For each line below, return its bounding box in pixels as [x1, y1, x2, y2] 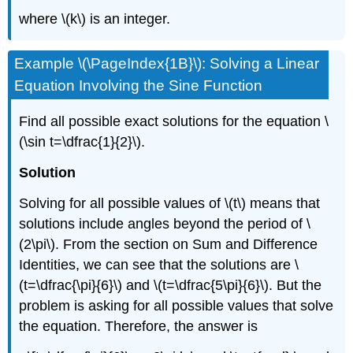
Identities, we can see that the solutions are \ [19, 256, 299, 273]
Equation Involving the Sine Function [14, 76, 263, 94]
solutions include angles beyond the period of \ [19, 215, 311, 232]
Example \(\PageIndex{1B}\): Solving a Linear [14, 54, 320, 72]
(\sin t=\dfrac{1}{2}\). [19, 134, 146, 150]
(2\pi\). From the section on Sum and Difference [19, 236, 318, 252]
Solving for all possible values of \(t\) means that [19, 195, 321, 211]
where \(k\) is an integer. [19, 10, 171, 27]
